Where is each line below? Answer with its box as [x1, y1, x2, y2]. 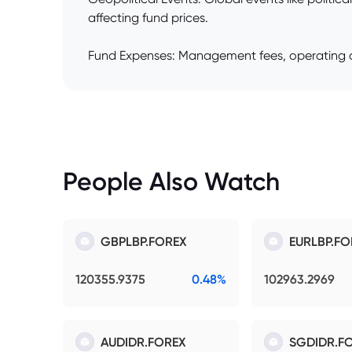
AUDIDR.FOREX [101, 334, 186, 350]
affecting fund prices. [88, 10, 208, 26]
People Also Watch [63, 166, 280, 197]
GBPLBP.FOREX [101, 233, 187, 250]
